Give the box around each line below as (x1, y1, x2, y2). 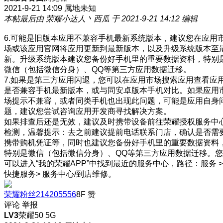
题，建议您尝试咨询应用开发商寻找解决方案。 (4, 107, 171, 115)
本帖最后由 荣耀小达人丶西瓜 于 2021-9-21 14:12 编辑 (4, 14, 198, 23)
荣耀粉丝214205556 (4, 190, 76, 199)
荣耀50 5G (18, 211, 56, 220)
